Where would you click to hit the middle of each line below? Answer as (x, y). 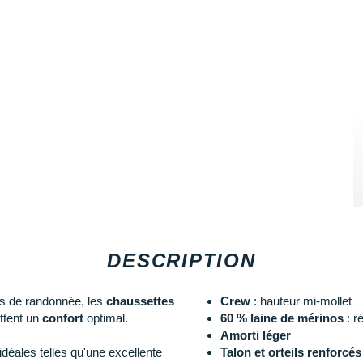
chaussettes (139, 301)
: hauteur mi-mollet (301, 301)
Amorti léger (255, 335)
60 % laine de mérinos (283, 318)
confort (63, 318)
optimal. (106, 318)
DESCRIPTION (181, 260)
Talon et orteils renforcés (290, 352)
